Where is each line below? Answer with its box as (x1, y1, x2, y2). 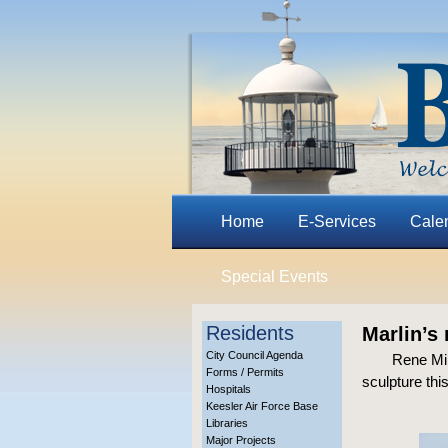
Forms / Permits (206, 366, 284, 378)
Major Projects (206, 434, 276, 446)
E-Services (297, 213, 376, 230)
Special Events (220, 268, 328, 285)
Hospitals (206, 383, 251, 395)
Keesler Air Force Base (206, 400, 318, 412)
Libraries (206, 417, 248, 429)
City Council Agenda (206, 349, 303, 361)
